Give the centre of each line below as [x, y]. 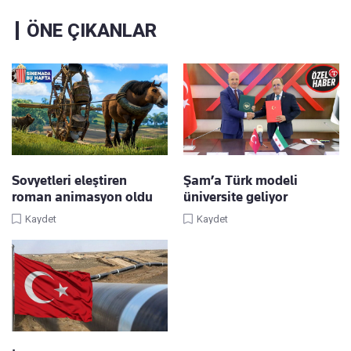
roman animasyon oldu [82, 196]
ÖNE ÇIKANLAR [92, 30]
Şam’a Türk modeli [241, 180]
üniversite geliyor [235, 196]
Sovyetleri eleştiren [69, 180]
